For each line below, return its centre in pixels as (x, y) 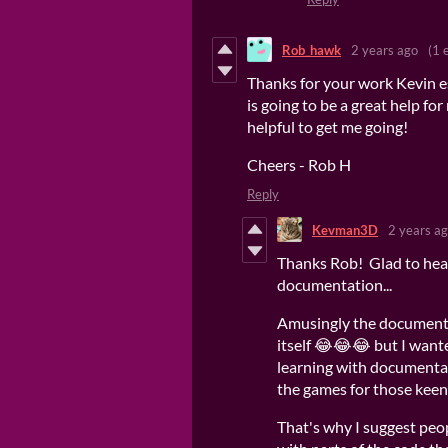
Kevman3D (345, 229)
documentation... (336, 285)
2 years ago (384, 49)
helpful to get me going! (327, 127)
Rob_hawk (311, 49)
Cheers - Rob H (299, 165)
